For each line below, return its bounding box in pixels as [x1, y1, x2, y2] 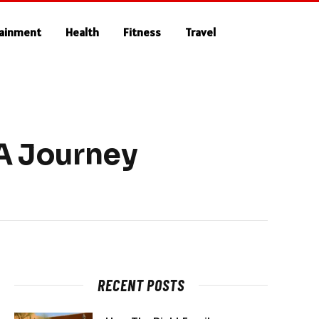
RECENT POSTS [98, 276, 184, 294]
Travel [185, 25, 216, 39]
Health [66, 25, 100, 39]
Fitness [123, 25, 162, 39]
